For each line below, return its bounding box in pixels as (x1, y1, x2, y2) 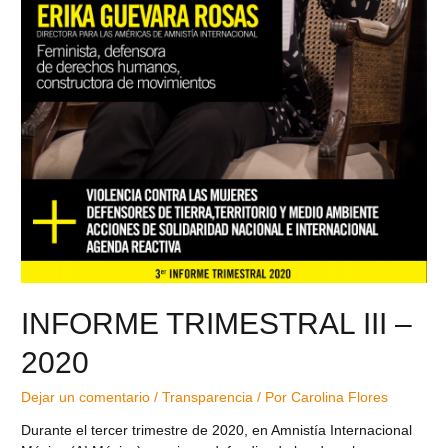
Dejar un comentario (21, 389, 151, 405)
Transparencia (162, 389, 254, 405)
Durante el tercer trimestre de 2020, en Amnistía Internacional (21, 423, 413, 439)
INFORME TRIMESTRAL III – (21, 306, 413, 340)
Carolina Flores (291, 389, 389, 405)
